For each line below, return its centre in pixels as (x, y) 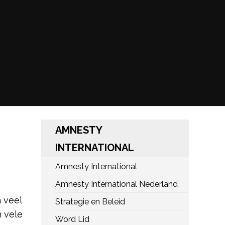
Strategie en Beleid (90, 202)
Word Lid (72, 219)
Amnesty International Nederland (117, 184)
